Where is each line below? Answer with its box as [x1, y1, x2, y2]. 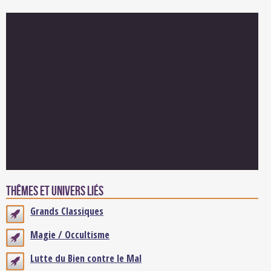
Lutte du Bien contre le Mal [30, 252, 142, 265]
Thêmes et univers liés [6, 184, 103, 199]
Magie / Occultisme [30, 228, 109, 241]
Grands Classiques [30, 204, 103, 218]
